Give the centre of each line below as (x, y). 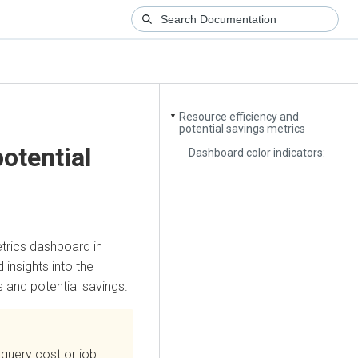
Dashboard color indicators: (257, 152)
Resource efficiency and (239, 117)
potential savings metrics (243, 129)
